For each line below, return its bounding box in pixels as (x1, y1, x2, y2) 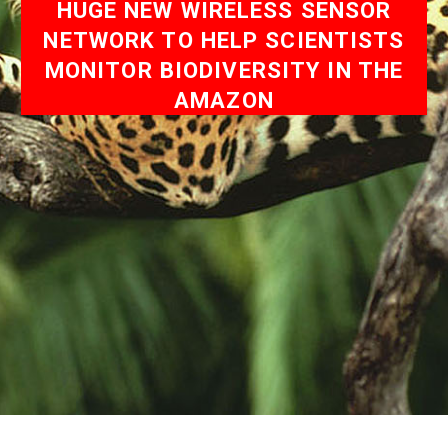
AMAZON (174, 87, 274, 113)
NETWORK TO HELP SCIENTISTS (43, 27, 405, 53)
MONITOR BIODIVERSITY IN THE (44, 57, 404, 83)
